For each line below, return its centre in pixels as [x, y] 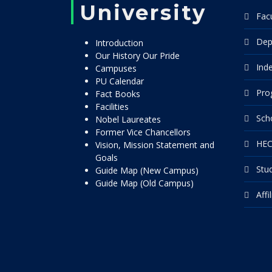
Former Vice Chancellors [143, 132]
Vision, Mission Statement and [155, 145]
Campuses [116, 68]
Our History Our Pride [138, 56]
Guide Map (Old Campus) [144, 183]
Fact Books [118, 94]
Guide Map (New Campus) [147, 170]
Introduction [119, 43]
